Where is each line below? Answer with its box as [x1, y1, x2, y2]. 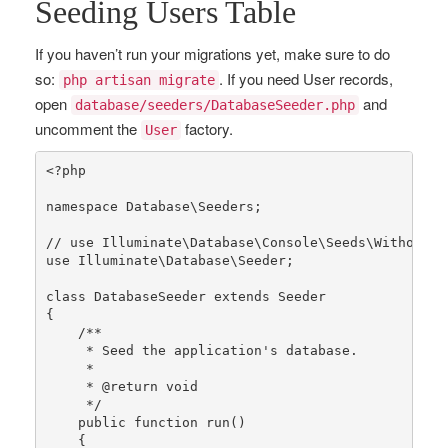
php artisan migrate [63, 72, 215, 88]
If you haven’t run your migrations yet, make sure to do [35, 43, 390, 64]
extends [213, 288, 270, 304]
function [133, 414, 198, 430]
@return [101, 378, 158, 394]
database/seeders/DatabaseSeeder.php [75, 97, 355, 113]
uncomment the [35, 118, 141, 139]
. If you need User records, [219, 68, 393, 89]
